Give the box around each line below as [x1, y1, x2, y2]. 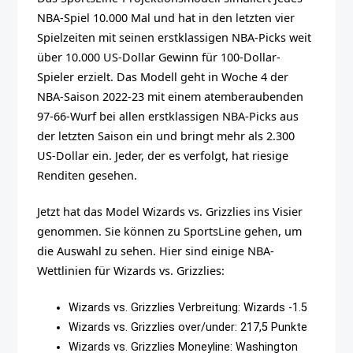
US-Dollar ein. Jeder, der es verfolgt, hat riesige [37, 147, 289, 163]
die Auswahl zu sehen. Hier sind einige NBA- [37, 243, 275, 259]
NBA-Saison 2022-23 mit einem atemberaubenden [37, 88, 304, 104]
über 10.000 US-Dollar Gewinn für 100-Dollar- [37, 49, 281, 65]
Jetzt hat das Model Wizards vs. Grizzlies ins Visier [37, 204, 303, 220]
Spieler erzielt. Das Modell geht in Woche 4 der [37, 69, 289, 84]
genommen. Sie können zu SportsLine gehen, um [37, 224, 303, 240]
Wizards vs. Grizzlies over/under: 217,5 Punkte [69, 320, 308, 334]
